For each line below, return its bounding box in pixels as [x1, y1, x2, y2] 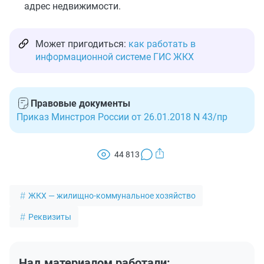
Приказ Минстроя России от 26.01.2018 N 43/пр [16, 111, 227, 123]
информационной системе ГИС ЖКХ [35, 51, 194, 63]
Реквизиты [28, 212, 71, 222]
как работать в [128, 38, 196, 50]
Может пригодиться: [35, 38, 128, 50]
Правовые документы [31, 98, 130, 110]
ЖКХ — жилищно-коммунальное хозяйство [28, 191, 196, 201]
